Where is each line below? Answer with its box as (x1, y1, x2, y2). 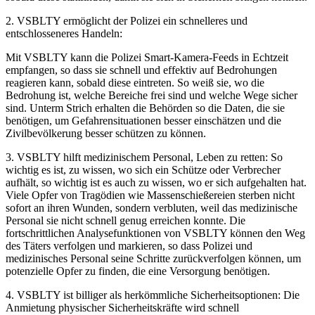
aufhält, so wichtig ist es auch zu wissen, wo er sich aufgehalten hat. (6, 176, 307, 188)
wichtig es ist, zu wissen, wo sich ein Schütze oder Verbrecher (6, 163, 281, 176)
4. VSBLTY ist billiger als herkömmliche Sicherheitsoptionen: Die (6, 288, 300, 301)
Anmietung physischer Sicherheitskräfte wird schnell (6, 301, 239, 314)
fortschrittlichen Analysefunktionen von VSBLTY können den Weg (6, 226, 305, 239)
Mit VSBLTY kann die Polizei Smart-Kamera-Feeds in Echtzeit (6, 51, 288, 63)
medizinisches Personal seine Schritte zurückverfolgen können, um (6, 252, 301, 264)
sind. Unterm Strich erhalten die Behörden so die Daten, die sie (6, 101, 285, 114)
